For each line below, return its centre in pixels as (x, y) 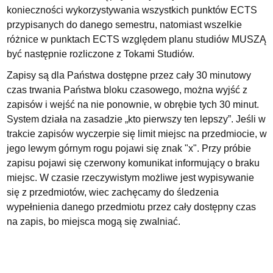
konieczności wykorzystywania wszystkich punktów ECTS (132, 10)
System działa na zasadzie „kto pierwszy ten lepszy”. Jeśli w (136, 119)
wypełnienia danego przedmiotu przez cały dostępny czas (131, 207)
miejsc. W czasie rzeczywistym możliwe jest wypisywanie (130, 177)
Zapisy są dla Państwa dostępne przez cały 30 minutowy (129, 75)
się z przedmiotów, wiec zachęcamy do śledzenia (112, 192)
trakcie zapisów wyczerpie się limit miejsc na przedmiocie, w (136, 133)
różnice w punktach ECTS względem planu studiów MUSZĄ (136, 39)
